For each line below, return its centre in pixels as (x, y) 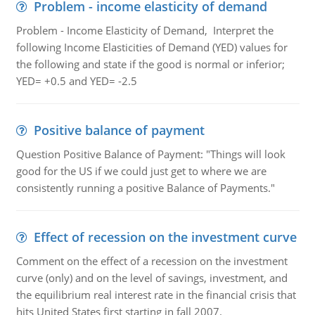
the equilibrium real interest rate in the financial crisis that (156, 295)
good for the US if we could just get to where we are (141, 171)
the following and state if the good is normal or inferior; (150, 64)
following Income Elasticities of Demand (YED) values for (152, 47)
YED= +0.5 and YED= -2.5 (76, 81)
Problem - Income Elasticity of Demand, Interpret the (144, 30)
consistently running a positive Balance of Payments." (145, 188)
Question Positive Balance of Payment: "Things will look (150, 154)
